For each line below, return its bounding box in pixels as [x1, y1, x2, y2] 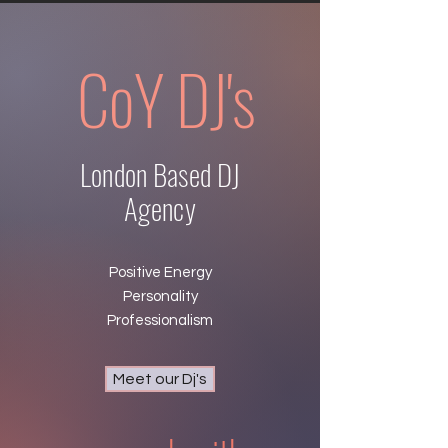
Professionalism [107, 313, 213, 328]
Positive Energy [108, 265, 212, 280]
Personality [122, 289, 198, 304]
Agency [124, 186, 196, 229]
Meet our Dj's [113, 371, 207, 387]
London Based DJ [79, 152, 241, 195]
